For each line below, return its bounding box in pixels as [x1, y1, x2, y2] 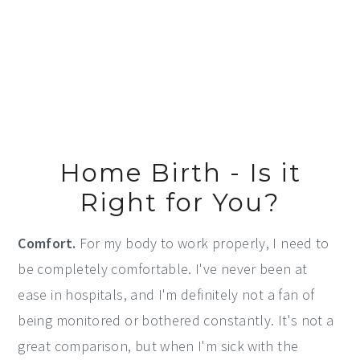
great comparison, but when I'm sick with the [18, 336, 299, 355]
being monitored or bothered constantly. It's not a [18, 310, 334, 329]
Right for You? [80, 186, 280, 218]
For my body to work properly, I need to [79, 233, 329, 252]
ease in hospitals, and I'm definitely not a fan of [18, 284, 315, 304]
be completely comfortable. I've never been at [18, 259, 308, 278]
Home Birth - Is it [59, 157, 301, 188]
